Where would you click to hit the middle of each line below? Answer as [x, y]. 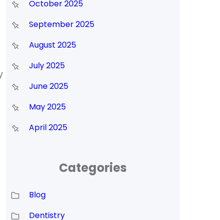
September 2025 [61, 25]
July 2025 [47, 66]
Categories [93, 167]
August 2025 [52, 45]
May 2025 [47, 107]
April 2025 [48, 128]
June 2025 [48, 86]
